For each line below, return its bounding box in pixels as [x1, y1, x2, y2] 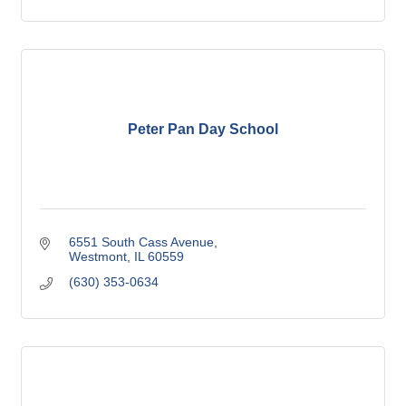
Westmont [68, 249, 127, 265]
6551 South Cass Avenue [68, 235, 214, 250]
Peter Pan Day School [128, 121, 278, 138]
